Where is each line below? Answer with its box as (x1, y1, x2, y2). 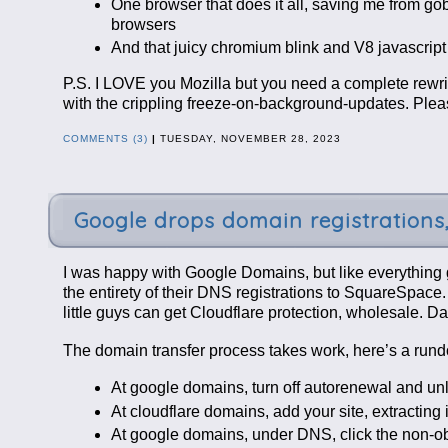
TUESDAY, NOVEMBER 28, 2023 (155, 132, 341, 144)
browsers (110, 16, 176, 34)
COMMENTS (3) (62, 132, 148, 144)
